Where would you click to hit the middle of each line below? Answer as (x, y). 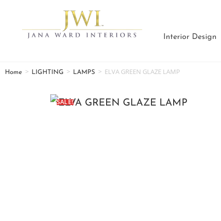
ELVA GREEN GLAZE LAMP (142, 72)
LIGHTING (48, 72)
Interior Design (190, 37)
